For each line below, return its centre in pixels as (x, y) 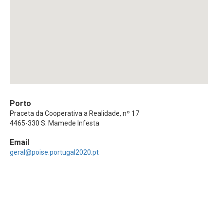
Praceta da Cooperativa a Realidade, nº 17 (74, 113)
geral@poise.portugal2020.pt (54, 152)
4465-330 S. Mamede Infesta (54, 123)
